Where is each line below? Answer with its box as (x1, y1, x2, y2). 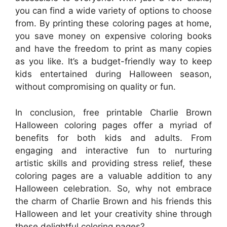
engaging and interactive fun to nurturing (15, 145, 212, 156)
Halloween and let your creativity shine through (15, 208, 212, 219)
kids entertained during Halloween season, (15, 69, 212, 79)
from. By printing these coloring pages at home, (15, 18, 212, 28)
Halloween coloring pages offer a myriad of (15, 120, 212, 130)
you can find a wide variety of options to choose (15, 6, 212, 16)
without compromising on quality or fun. (15, 82, 176, 92)
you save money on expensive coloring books (15, 31, 212, 41)
